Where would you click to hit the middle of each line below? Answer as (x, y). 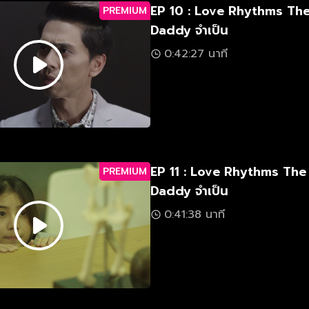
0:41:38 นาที (195, 215)
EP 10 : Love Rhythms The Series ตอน (169, 11)
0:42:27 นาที (196, 54)
